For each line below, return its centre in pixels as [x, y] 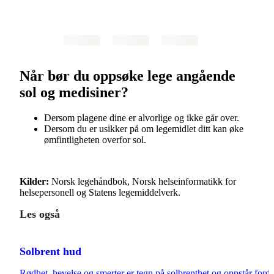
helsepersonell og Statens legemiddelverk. [100, 193]
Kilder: [35, 182]
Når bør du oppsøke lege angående [128, 76]
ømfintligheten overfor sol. [95, 140]
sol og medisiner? [74, 92]
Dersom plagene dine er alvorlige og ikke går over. [142, 118]
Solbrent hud [50, 252]
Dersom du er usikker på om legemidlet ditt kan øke [144, 129]
